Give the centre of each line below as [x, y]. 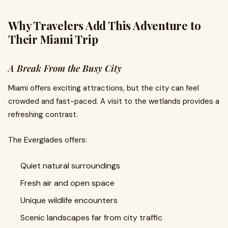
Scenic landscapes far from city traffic [91, 218]
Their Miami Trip [53, 39]
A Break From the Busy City [65, 68]
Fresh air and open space [67, 183]
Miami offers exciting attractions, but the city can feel [104, 88]
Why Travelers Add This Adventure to [105, 25]
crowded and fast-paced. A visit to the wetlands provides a [114, 101]
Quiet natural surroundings [70, 166]
